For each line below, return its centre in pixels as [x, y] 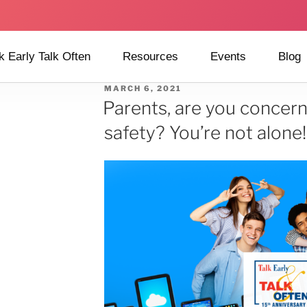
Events [228, 56]
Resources [150, 56]
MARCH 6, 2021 [143, 88]
